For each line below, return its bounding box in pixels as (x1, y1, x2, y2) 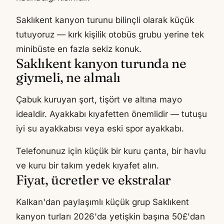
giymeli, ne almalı (16, 69, 120, 85)
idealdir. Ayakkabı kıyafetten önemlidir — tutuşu (16, 108, 207, 119)
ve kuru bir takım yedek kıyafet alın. (16, 160, 159, 170)
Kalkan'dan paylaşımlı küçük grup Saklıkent (16, 196, 189, 207)
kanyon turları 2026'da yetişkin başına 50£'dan (16, 211, 205, 221)
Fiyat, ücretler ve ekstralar (16, 171, 171, 188)
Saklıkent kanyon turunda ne (16, 55, 186, 71)
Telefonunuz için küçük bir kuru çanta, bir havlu (16, 145, 206, 156)
